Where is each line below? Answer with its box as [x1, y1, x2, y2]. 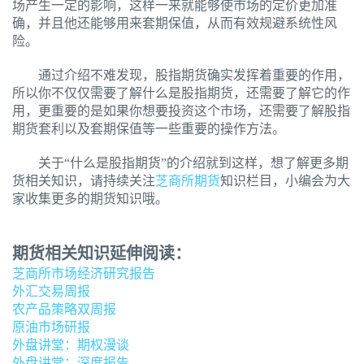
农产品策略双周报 [12, 302, 116, 317]
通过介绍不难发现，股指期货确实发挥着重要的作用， [12, 68, 350, 83]
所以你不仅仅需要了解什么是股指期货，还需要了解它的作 [12, 86, 350, 101]
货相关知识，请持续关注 [12, 174, 155, 188]
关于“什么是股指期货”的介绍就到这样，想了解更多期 [12, 156, 349, 171]
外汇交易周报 [12, 284, 90, 299]
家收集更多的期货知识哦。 [12, 192, 168, 206]
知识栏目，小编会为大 [220, 174, 350, 188]
